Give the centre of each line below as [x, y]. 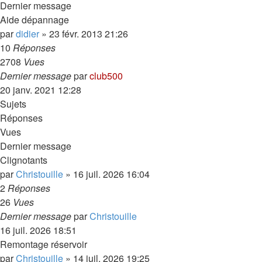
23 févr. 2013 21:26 [89, 34]
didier [27, 34]
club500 [106, 76]
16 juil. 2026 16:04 [111, 174]
